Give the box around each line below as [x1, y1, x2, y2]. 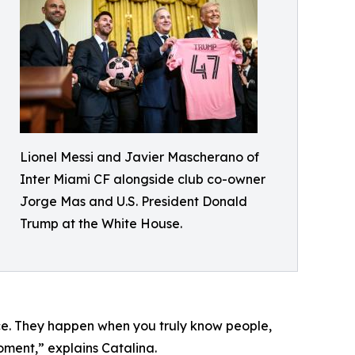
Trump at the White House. [20, 216, 182, 232]
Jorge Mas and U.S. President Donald [20, 193, 247, 210]
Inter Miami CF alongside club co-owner [20, 171, 265, 188]
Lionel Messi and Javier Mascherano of [20, 149, 259, 166]
